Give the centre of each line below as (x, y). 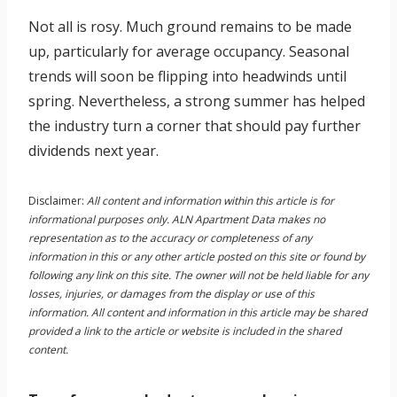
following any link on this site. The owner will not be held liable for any (198, 276)
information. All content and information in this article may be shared (198, 313)
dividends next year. (93, 151)
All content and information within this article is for (210, 201)
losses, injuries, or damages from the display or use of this (171, 294)
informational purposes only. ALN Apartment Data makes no (177, 220)
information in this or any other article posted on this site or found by (197, 257)
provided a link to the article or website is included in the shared (185, 331)
